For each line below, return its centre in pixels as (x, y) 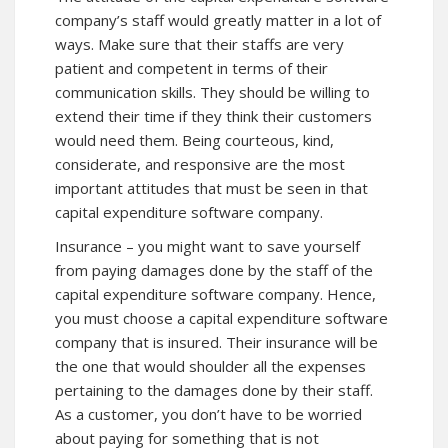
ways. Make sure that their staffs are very (199, 44)
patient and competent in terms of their (191, 68)
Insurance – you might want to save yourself (207, 246)
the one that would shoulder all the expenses (210, 366)
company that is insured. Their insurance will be (216, 342)
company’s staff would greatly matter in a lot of (218, 20)
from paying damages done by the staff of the (214, 270)
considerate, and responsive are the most (200, 164)
